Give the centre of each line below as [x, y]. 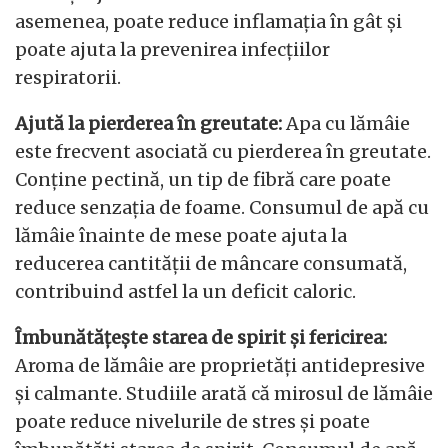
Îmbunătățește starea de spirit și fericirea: [201, 338]
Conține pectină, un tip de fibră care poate [203, 180]
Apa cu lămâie [346, 124]
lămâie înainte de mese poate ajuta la [181, 236]
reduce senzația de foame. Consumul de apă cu [222, 208]
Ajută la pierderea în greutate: [148, 124]
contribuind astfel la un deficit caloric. [185, 292]
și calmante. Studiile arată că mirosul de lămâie [224, 394]
